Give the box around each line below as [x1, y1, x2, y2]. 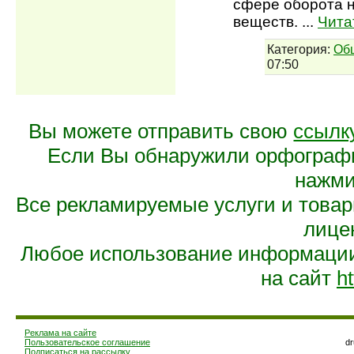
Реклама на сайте [24, 328, 96, 337]
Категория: [267, 41, 330, 56]
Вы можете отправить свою [28, 119, 294, 143]
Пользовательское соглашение [24, 337, 150, 347]
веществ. [233, 13, 302, 30]
